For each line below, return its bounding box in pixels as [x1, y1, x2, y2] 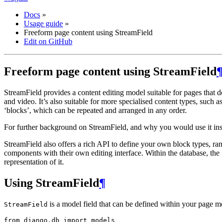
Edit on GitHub [24, 37, 72, 46]
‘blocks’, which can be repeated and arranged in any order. [4, 106, 187, 114]
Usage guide [24, 19, 63, 28]
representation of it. [4, 157, 64, 166]
